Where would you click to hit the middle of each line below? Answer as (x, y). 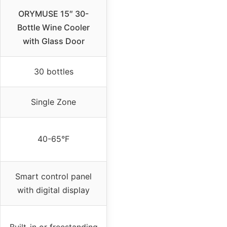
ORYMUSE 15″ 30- (53, 14)
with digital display (53, 190)
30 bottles (53, 72)
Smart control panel (53, 177)
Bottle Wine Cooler (53, 28)
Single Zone (53, 102)
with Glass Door (53, 41)
